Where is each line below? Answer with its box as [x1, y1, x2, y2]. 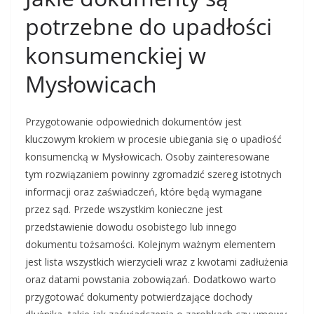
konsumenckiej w [25, 40, 206, 70]
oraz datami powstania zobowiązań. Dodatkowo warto [25, 273, 276, 286]
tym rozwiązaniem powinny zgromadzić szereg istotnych [25, 168, 282, 181]
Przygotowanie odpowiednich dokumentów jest [25, 115, 242, 128]
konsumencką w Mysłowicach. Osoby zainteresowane [25, 150, 270, 163]
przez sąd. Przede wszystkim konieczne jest [25, 203, 223, 216]
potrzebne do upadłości [25, 11, 272, 41]
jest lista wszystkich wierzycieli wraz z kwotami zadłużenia [25, 255, 288, 268]
